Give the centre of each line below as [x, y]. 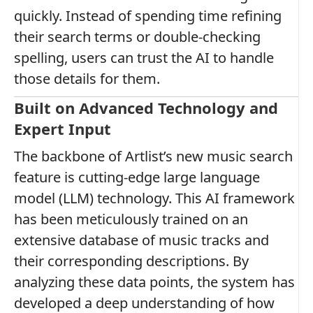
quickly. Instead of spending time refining [148, 15]
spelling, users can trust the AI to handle [144, 57]
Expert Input [63, 128]
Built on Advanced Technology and [146, 107]
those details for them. [87, 78]
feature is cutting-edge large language [137, 177]
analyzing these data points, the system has [154, 282]
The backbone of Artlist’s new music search [153, 156]
